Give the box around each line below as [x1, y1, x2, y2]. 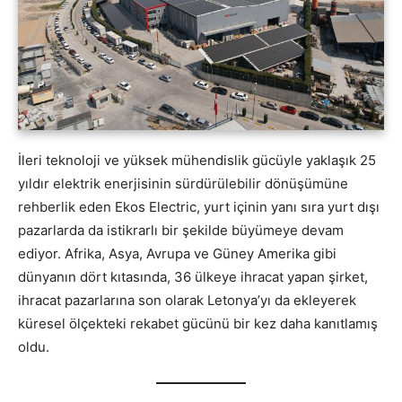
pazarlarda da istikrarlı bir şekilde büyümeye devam [18, 222, 344, 240]
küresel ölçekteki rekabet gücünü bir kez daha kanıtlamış [18, 315, 378, 333]
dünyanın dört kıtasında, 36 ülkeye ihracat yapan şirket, [18, 268, 368, 286]
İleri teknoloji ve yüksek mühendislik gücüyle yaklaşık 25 [18, 152, 376, 170]
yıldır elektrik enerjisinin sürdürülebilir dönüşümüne [18, 175, 348, 193]
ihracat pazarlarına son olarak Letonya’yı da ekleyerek [18, 292, 356, 310]
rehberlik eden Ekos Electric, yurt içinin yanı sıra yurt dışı [18, 198, 380, 216]
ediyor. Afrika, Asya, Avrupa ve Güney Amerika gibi [18, 245, 336, 263]
